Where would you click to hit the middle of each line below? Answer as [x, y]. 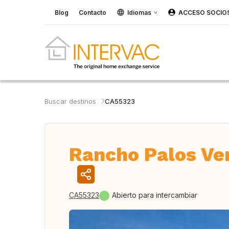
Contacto [93, 12]
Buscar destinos [70, 101]
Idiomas [139, 12]
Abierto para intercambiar [155, 195]
